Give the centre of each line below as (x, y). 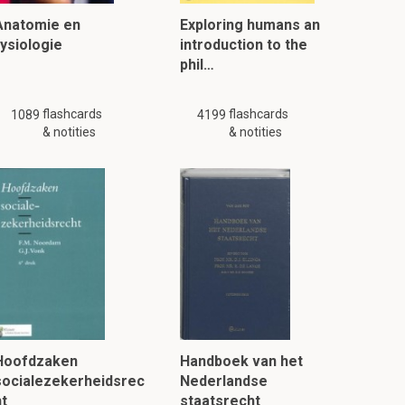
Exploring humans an (250, 25)
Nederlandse (224, 381)
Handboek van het (242, 361)
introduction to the (244, 45)
